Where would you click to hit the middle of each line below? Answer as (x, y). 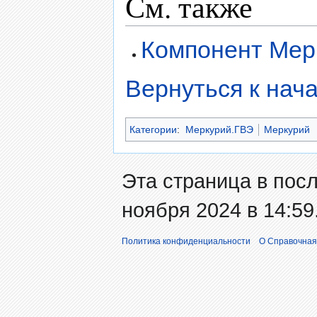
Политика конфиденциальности (186, 242)
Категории (153, 130)
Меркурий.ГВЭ (219, 130)
